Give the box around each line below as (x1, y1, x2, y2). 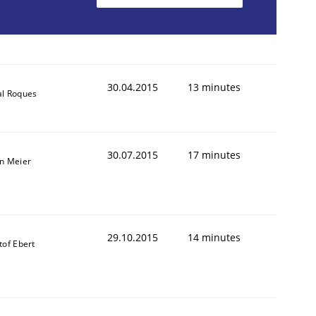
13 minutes (188, 80, 241, 94)
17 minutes (188, 147, 241, 162)
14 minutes (188, 230, 241, 244)
